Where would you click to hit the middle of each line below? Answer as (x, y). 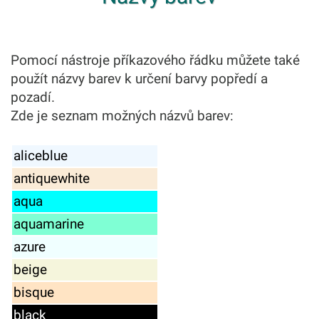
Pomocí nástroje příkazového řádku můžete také (155, 60)
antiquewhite (52, 178)
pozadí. (33, 97)
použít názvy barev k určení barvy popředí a (139, 79)
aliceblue (41, 156)
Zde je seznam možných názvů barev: (122, 116)
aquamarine (49, 224)
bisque (34, 292)
